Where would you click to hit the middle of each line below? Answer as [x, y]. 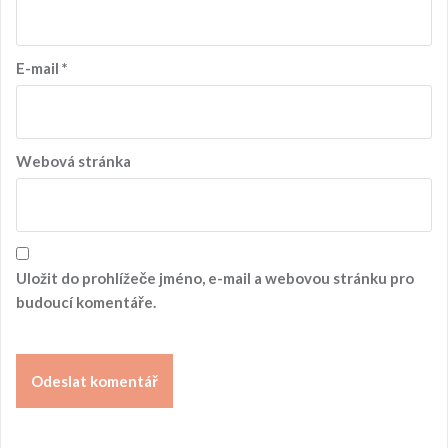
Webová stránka [73, 160]
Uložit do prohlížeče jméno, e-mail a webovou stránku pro [215, 277]
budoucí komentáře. [86, 301]
